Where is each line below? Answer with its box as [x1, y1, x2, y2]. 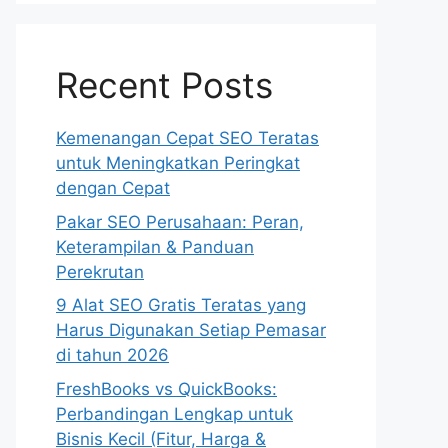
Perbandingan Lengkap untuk [56, 403, 293, 424]
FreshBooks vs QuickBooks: [56, 378, 277, 399]
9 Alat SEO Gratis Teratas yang [56, 295, 306, 315]
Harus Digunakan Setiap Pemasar [56, 320, 326, 340]
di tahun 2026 [56, 345, 169, 365]
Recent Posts [56, 64, 273, 106]
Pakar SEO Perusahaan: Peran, [56, 211, 304, 232]
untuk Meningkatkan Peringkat [56, 153, 300, 173]
